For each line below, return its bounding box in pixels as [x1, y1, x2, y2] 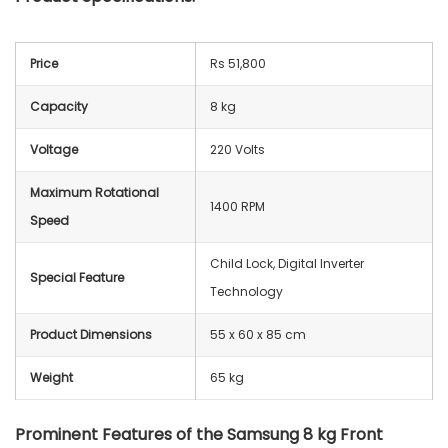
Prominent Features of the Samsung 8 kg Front [15, 422, 383, 446]
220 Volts [210, 140, 265, 158]
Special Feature [30, 268, 124, 286]
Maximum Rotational [30, 183, 159, 201]
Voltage [30, 140, 78, 158]
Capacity [30, 97, 88, 115]
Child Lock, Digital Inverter [210, 254, 364, 272]
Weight [30, 368, 73, 386]
